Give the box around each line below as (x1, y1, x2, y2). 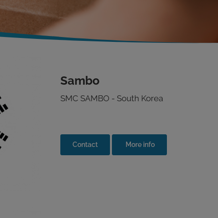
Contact (73, 141, 98, 148)
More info (124, 141, 155, 148)
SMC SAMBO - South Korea (60, 93, 163, 103)
